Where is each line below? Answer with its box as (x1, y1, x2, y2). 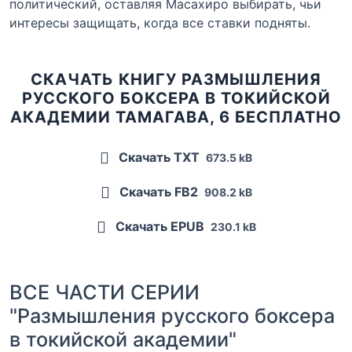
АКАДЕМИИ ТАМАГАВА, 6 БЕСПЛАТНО (10, 107, 342, 126)
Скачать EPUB (112, 218, 207, 234)
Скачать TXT (115, 148, 203, 165)
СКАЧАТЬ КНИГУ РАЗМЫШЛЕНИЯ (31, 69, 321, 89)
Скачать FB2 (115, 183, 201, 200)
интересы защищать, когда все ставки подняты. (9, 14, 310, 31)
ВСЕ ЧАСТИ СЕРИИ (9, 280, 200, 304)
